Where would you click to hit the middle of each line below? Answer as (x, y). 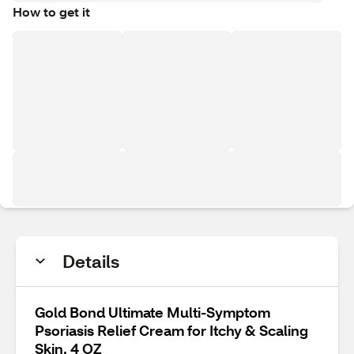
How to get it (51, 11)
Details (91, 261)
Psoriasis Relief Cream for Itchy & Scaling (171, 330)
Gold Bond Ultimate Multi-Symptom (153, 312)
